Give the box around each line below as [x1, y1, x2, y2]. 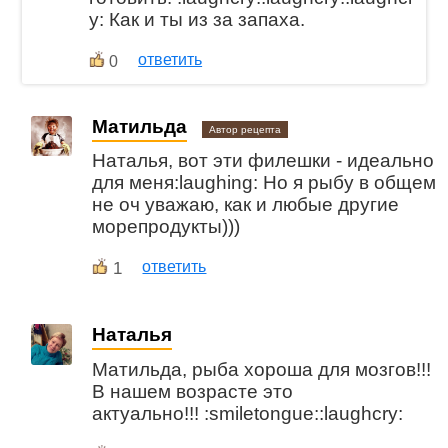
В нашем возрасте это [92, 380, 294, 402]
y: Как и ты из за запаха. [89, 8, 306, 30]
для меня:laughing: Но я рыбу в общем [92, 172, 437, 194]
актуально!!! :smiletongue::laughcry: [92, 402, 404, 424]
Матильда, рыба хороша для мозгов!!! [92, 358, 432, 380]
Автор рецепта [209, 123, 282, 135]
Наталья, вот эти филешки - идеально [92, 150, 435, 172]
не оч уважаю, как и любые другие [92, 194, 400, 216]
